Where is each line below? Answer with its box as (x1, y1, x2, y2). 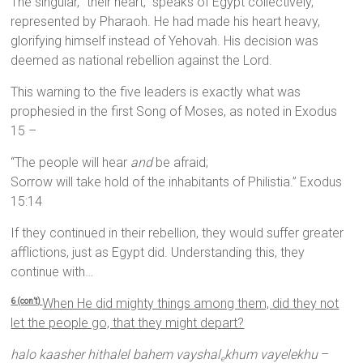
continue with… (11, 264, 94, 280)
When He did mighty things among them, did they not (42, 296, 340, 312)
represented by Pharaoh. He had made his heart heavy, (11, 14, 321, 30)
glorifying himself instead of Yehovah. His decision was (11, 33, 319, 49)
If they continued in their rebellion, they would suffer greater (11, 225, 344, 241)
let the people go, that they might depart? (11, 315, 245, 331)
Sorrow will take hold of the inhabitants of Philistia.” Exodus (11, 174, 343, 190)
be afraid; (152, 155, 209, 171)
